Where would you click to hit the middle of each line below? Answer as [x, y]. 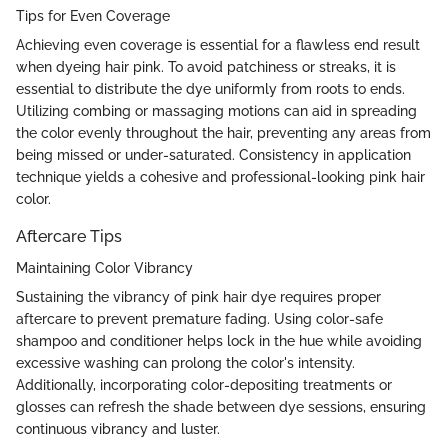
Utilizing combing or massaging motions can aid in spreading [216, 111]
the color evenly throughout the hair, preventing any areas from [223, 133]
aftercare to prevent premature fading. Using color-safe [199, 319]
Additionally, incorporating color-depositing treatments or [204, 385]
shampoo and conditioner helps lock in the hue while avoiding [219, 341]
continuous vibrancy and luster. [118, 429]
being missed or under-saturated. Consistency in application [213, 155]
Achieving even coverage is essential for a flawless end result [218, 45]
